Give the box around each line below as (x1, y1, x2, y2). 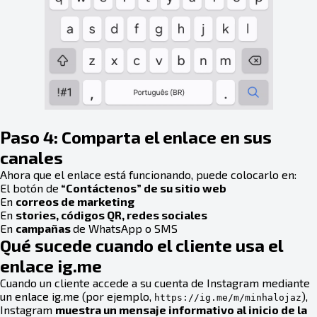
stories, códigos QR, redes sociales (16, 207, 207, 221)
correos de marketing (16, 194, 134, 208)
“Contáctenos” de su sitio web (59, 180, 226, 195)
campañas (16, 221, 73, 235)
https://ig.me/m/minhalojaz (154, 292, 301, 303)
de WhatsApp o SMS (73, 221, 178, 235)
